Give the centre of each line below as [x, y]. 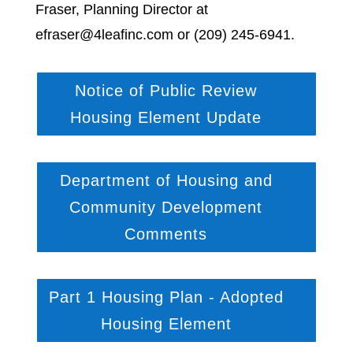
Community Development [166, 207]
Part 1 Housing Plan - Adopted [166, 297]
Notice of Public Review [166, 91]
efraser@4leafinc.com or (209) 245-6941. [165, 35]
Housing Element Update [166, 117]
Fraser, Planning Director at [121, 9]
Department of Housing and [166, 180]
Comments [166, 234]
